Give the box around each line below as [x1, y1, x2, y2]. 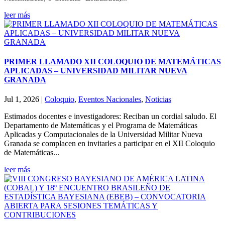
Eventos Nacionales [78, 95, 141, 104]
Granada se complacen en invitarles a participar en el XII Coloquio [4, 139, 215, 148]
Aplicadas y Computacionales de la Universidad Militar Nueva [4, 130, 202, 139]
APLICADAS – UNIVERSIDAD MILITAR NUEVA [4, 66, 187, 75]
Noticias [145, 95, 171, 104]
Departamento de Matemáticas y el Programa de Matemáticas [4, 121, 197, 130]
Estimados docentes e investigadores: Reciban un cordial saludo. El [4, 112, 216, 121]
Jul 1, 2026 [4, 95, 39, 104]
